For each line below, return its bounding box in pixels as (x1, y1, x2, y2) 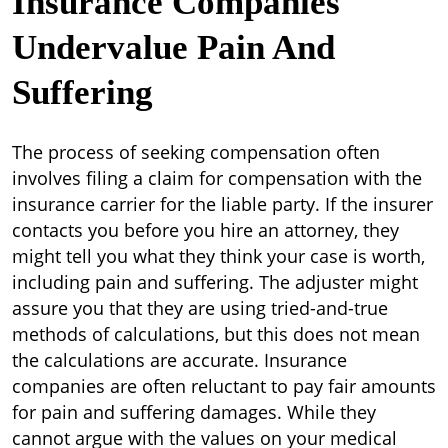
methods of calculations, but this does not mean (12, 322, 420, 346)
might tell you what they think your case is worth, (12, 244, 425, 268)
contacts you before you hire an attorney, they (12, 218, 399, 242)
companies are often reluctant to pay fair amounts (12, 374, 436, 398)
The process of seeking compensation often (12, 140, 380, 164)
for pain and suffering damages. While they (12, 400, 376, 424)
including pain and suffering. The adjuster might (12, 270, 418, 294)
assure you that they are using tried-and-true (12, 296, 388, 320)
